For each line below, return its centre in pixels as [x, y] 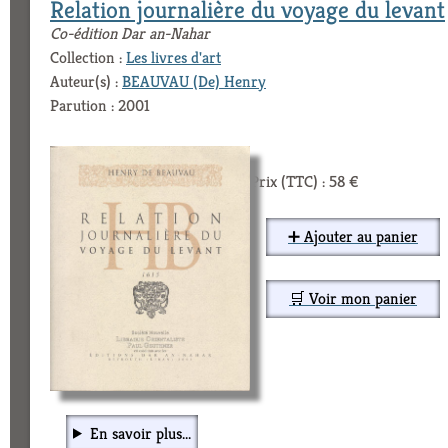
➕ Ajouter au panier [353, 237]
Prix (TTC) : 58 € [304, 182]
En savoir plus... [140, 433]
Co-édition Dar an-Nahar [130, 34]
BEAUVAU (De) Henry [194, 82]
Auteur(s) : [86, 82]
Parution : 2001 [100, 106]
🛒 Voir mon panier [353, 299]
